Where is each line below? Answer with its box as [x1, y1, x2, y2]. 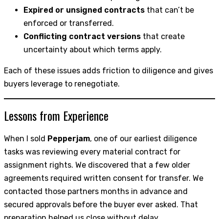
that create [141, 32, 185, 42]
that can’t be [145, 5, 194, 15]
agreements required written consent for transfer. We [4, 174, 203, 183]
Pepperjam [47, 134, 90, 144]
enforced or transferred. [23, 19, 114, 28]
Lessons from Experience [4, 107, 109, 125]
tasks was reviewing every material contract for [4, 147, 180, 157]
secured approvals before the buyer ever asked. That [4, 200, 198, 210]
